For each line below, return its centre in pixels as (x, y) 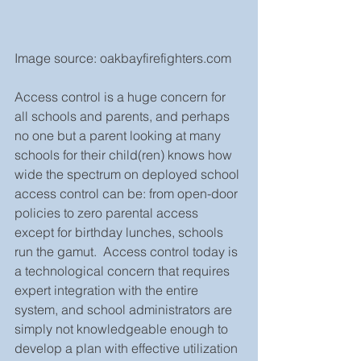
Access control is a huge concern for (122, 96)
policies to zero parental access (108, 212)
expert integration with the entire (108, 290)
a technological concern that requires (124, 270)
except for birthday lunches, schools (120, 232)
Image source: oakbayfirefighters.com (123, 58)
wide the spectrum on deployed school (129, 174)
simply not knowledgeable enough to (123, 328)
